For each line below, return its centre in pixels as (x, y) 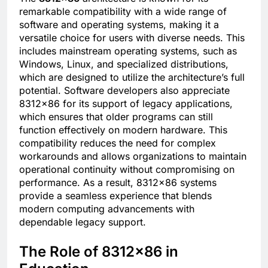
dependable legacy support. (83, 222)
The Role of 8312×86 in (99, 252)
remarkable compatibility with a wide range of (123, 12)
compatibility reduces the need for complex (118, 143)
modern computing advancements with (107, 209)
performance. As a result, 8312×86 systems (118, 183)
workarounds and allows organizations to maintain (133, 156)
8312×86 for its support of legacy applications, (126, 104)
